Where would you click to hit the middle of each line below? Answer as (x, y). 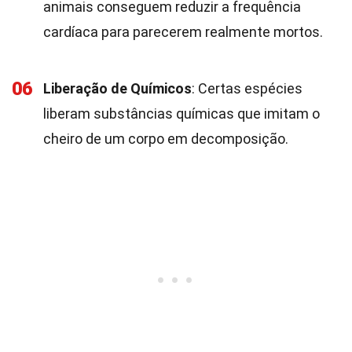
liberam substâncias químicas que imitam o (181, 114)
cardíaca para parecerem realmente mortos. (183, 32)
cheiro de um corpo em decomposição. (166, 139)
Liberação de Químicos (117, 88)
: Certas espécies (247, 88)
